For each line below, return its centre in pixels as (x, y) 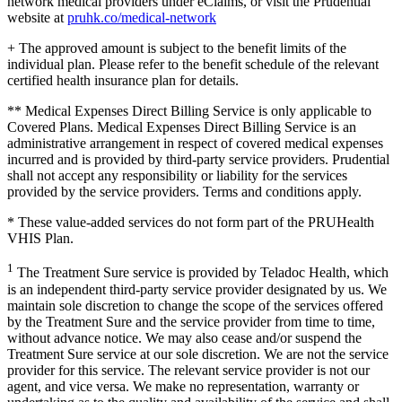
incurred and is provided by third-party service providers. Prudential (198, 160)
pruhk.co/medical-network (142, 18)
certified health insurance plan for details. (123, 81)
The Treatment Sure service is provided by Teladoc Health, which (201, 273)
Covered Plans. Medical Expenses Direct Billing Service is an (182, 127)
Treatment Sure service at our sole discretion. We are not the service (198, 354)
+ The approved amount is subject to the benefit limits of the (177, 48)
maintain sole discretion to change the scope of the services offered (195, 305)
